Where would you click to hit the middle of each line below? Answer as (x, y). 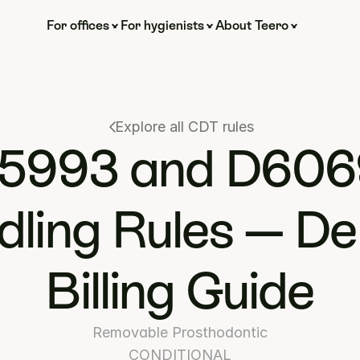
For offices (78, 25)
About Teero (252, 25)
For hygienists (162, 25)
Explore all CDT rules (184, 127)
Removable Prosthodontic (180, 332)
